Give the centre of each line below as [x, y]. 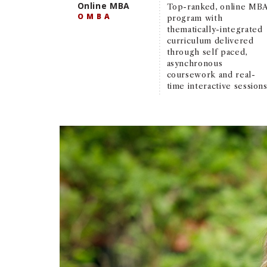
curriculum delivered [210, 40]
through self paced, [207, 52]
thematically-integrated [215, 29]
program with [195, 18]
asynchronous [195, 63]
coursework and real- [211, 74]
